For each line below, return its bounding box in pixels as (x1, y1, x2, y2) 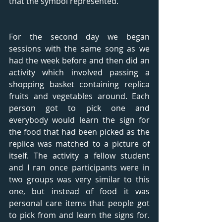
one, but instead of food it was (9, 185, 150, 197)
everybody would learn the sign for (9, 114, 150, 125)
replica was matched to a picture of (9, 138, 150, 149)
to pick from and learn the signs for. (9, 209, 150, 221)
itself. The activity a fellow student (9, 150, 150, 161)
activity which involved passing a (9, 66, 150, 78)
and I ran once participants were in (9, 162, 150, 173)
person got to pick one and (9, 102, 150, 113)
